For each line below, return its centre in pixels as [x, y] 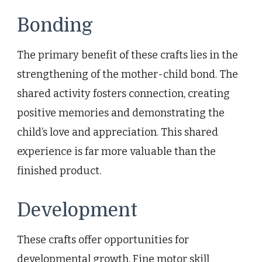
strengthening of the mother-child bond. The [127, 74]
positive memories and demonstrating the [121, 113]
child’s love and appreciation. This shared [118, 132]
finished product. [59, 170]
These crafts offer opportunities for [103, 239]
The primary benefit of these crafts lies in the [127, 55]
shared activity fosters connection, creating [123, 93]
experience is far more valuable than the [116, 151]
